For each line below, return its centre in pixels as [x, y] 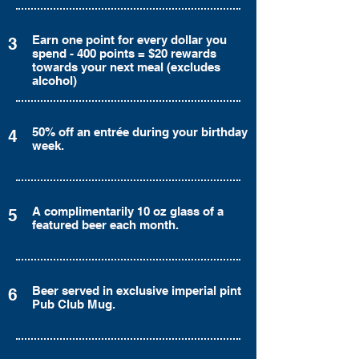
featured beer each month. [105, 225]
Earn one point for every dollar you [129, 40]
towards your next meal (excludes [126, 67]
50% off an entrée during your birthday [140, 132]
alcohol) [54, 81]
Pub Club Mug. [74, 304]
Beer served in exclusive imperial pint [137, 290]
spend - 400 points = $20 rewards [124, 53]
